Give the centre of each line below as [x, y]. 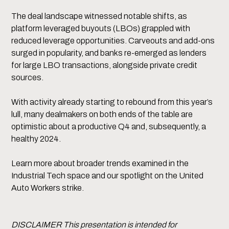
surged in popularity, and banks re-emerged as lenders [109, 53]
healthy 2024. [36, 139]
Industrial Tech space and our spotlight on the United [108, 176]
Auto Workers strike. [48, 188]
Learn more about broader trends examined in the [100, 164]
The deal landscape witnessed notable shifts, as [99, 16]
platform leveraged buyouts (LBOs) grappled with [101, 29]
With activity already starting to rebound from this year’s [112, 102]
